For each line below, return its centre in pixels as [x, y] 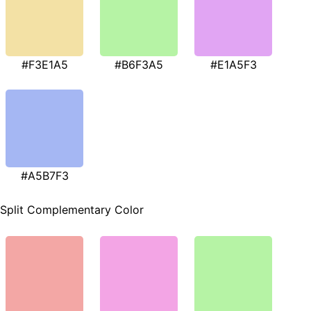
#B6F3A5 [139, 65]
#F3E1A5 [44, 65]
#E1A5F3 [233, 65]
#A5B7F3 [44, 176]
